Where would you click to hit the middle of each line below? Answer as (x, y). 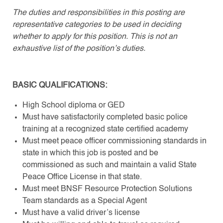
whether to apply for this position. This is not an (95, 37)
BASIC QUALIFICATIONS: (59, 85)
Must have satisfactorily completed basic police (105, 117)
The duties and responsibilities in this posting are (98, 13)
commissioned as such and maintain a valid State (109, 165)
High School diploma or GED (73, 105)
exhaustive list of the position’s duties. (80, 49)
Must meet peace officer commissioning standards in (114, 141)
